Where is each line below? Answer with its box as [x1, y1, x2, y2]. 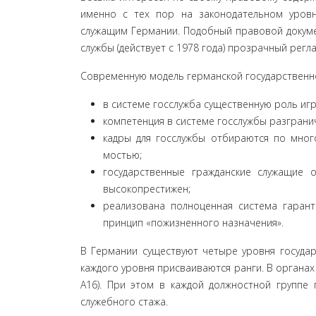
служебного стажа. [80, 295, 168, 308]
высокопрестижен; [103, 182, 190, 195]
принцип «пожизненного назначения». [103, 216, 284, 229]
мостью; [103, 148, 142, 162]
